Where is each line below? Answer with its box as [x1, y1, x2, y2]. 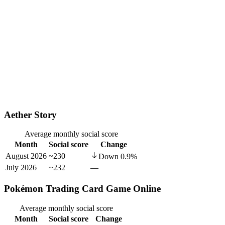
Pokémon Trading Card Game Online [4, 183, 161, 194]
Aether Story [4, 109, 57, 120]
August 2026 [6, 152, 47, 161]
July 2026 [6, 163, 37, 172]
